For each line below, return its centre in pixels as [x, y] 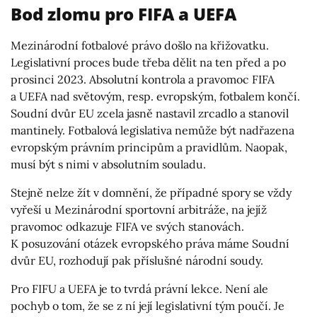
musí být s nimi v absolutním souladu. [108, 164]
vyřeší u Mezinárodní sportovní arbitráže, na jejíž [139, 209]
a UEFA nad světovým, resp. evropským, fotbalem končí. [155, 96]
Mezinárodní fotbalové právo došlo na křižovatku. [140, 45]
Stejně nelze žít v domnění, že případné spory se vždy [151, 192]
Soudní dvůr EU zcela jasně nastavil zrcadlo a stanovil [150, 113]
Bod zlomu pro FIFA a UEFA [123, 13]
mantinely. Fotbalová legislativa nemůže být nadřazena [152, 130]
